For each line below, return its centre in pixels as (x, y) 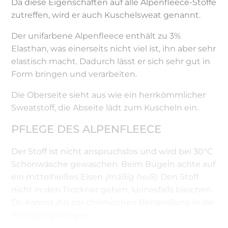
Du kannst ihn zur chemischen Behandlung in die (113, 202)
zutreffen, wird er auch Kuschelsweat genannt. (106, 15)
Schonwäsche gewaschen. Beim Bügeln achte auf (113, 164)
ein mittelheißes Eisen (58, 177)
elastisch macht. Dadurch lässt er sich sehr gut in (111, 61)
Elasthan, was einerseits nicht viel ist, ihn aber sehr (114, 48)
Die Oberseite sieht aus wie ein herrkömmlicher (109, 95)
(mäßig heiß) (131, 177)
